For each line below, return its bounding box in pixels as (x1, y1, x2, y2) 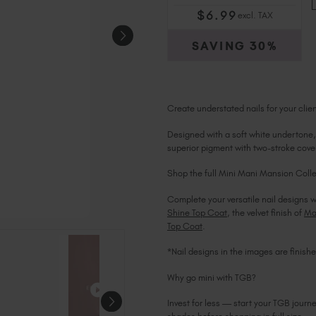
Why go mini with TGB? (167, 272, 256, 283)
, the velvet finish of (227, 207, 304, 218)
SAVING (192, 38, 246, 53)
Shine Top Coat (167, 207, 227, 218)
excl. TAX (237, 10, 273, 21)
